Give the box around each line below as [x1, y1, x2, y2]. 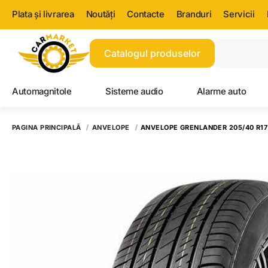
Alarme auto [196, 86, 246, 97]
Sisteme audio [105, 86, 163, 97]
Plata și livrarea [12, 8, 74, 20]
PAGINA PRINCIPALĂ [12, 123, 81, 132]
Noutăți [86, 8, 115, 20]
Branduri [176, 8, 212, 20]
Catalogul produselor [104, 47, 200, 59]
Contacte [127, 8, 165, 20]
